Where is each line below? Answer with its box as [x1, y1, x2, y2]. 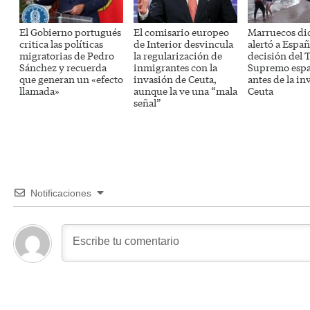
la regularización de [134, 48, 222, 63]
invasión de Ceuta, [134, 72, 217, 86]
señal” [134, 95, 161, 110]
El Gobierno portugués [19, 25, 121, 39]
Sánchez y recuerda [19, 60, 107, 75]
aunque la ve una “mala [134, 84, 237, 98]
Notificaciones [30, 188, 91, 199]
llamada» [19, 84, 60, 98]
